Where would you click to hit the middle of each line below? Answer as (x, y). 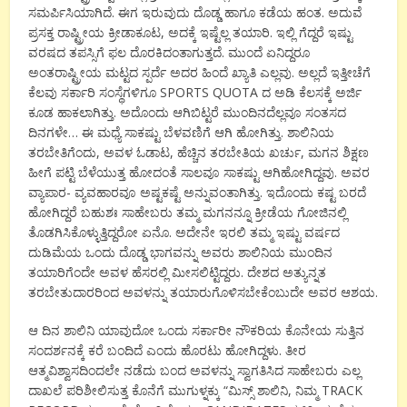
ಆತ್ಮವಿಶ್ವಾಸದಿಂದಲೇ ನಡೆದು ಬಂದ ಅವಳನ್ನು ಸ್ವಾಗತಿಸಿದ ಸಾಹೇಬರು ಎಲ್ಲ (195, 370)
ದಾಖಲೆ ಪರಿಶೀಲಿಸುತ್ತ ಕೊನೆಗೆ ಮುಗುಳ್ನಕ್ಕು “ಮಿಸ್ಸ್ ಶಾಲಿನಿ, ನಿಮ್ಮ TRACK (196, 390)
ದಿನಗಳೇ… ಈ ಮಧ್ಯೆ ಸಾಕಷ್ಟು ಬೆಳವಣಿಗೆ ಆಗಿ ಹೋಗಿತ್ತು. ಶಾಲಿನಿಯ (182, 132)
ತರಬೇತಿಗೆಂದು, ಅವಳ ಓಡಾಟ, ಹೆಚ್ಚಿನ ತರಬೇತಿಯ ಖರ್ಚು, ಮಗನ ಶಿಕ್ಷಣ (199, 152)
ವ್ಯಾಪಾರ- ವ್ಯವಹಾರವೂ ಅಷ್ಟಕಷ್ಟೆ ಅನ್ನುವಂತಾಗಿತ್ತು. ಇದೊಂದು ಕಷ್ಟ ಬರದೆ (198, 192)
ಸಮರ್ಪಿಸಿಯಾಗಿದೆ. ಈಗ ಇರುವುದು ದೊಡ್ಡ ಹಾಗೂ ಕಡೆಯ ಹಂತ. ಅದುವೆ (196, 12)
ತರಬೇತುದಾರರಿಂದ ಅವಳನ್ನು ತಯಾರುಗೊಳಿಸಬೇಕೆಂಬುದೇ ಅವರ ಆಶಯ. (203, 292)
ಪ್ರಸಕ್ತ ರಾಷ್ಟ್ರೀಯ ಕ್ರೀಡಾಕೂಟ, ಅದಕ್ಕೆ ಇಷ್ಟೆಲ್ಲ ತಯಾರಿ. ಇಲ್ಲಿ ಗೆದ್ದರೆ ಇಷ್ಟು (191, 32)
